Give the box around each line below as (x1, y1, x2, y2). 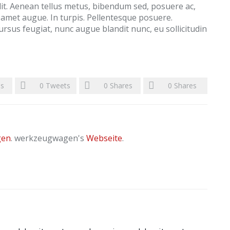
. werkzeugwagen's (11, 132, 86, 144)
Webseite (86, 132, 122, 144)
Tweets (46, 81, 70, 90)
